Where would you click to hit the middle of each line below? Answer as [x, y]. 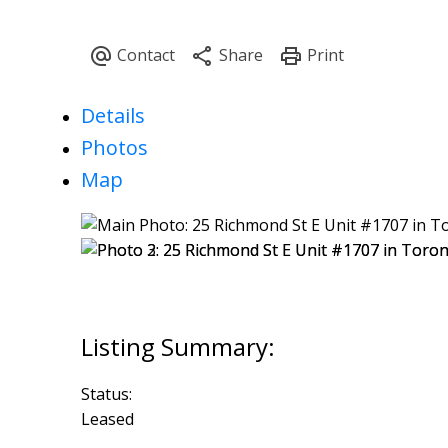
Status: [106, 394]
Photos [114, 148]
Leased [107, 419]
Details [112, 116]
